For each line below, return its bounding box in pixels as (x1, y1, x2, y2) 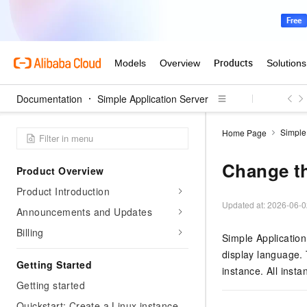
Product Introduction (16, 184, 110, 198)
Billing (16, 225, 44, 239)
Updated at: (222, 199, 267, 210)
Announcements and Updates (16, 205, 152, 219)
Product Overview (16, 164, 104, 177)
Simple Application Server (97, 92, 208, 106)
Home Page (222, 126, 267, 138)
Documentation (16, 92, 82, 106)
